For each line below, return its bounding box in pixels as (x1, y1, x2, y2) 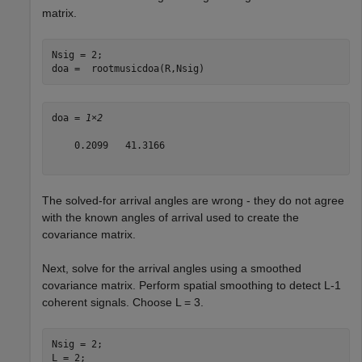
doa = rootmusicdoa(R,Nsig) (51, 62, 204, 74)
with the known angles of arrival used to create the (42, 211, 299, 225)
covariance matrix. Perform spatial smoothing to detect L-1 (42, 279, 341, 293)
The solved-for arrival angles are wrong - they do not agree (42, 194, 344, 208)
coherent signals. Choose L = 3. (42, 296, 204, 309)
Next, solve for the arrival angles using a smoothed (42, 262, 301, 276)
